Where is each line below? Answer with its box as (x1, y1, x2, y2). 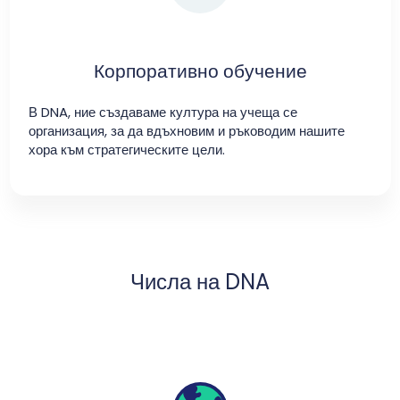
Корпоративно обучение (93, 57, 307, 84)
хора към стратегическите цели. (28, 139, 225, 159)
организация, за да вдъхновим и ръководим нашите (28, 121, 345, 140)
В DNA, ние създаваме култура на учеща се (28, 102, 297, 121)
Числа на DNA (130, 266, 270, 296)
